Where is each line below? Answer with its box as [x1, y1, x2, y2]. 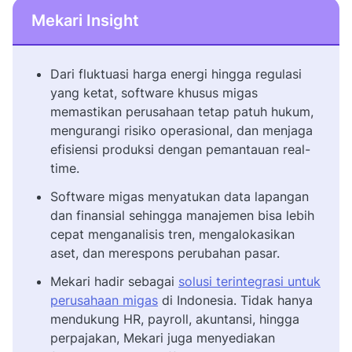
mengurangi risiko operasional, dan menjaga [50, 122, 313, 138]
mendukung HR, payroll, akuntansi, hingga [50, 310, 299, 327]
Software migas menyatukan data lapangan [50, 188, 309, 204]
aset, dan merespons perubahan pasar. [50, 244, 280, 261]
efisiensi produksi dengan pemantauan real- [50, 141, 310, 157]
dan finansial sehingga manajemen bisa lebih [50, 207, 314, 223]
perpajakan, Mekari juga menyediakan [50, 329, 275, 346]
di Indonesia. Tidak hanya [158, 291, 313, 308]
